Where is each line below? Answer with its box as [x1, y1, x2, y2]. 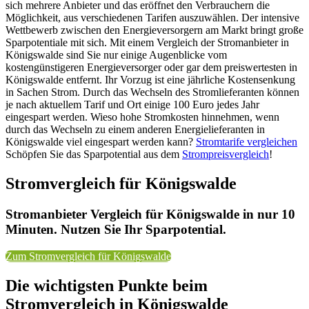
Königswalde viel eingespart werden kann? [6, 136, 196, 148]
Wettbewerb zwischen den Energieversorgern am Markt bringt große [6, 24, 303, 37]
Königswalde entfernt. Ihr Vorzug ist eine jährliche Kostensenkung [6, 74, 295, 86]
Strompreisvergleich [182, 148, 269, 161]
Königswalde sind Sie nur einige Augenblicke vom [6, 49, 227, 61]
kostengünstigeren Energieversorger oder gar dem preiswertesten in [6, 61, 297, 74]
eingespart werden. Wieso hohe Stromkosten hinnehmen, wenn [6, 111, 279, 123]
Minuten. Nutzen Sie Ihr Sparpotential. [6, 222, 226, 237]
